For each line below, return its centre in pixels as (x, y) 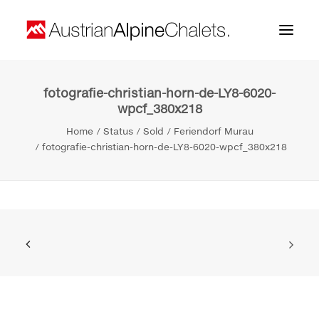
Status (118, 131)
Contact (45, 185)
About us (47, 128)
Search (57, 309)
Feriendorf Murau (213, 131)
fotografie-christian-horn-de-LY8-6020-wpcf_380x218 (164, 147)
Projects (45, 156)
